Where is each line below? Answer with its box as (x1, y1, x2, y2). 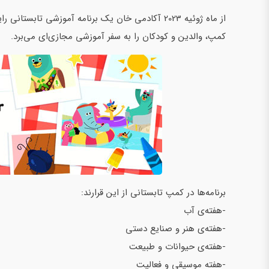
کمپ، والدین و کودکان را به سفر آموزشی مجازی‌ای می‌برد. (11, 29, 226, 44)
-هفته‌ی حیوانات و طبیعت (129, 239, 226, 254)
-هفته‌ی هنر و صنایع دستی (122, 221, 226, 236)
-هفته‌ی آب (184, 203, 226, 218)
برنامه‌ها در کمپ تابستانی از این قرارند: (78, 185, 226, 200)
